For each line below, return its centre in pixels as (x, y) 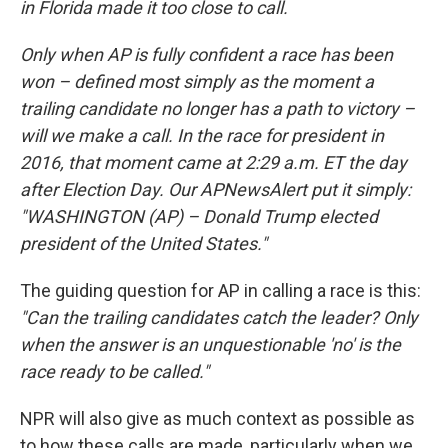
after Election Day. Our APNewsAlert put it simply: (215, 190)
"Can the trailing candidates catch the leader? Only (219, 318)
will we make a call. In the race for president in (202, 136)
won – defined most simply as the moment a (197, 82)
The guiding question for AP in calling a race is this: (220, 291)
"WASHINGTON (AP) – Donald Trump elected (199, 217)
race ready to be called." (114, 372)
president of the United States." (143, 244)
